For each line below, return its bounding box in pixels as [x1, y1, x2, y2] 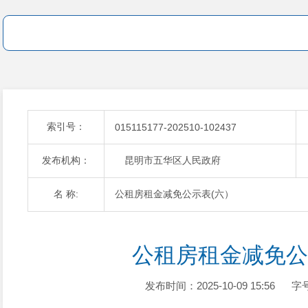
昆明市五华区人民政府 [115, 155, 221, 166]
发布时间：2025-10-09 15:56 [144, 280, 275, 291]
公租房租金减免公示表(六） [115, 188, 234, 199]
